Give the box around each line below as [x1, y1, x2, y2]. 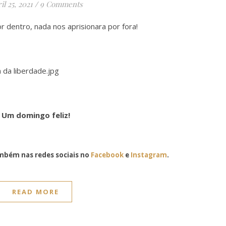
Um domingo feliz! [1, 110, 70, 120]
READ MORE [12, 187, 59, 196]
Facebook [91, 150, 124, 159]
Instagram [131, 150, 167, 159]
